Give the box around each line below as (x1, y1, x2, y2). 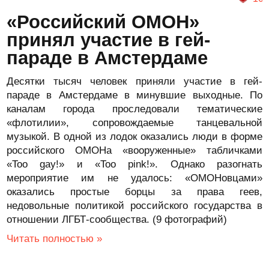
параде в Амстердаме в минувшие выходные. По (7, 89, 262, 101)
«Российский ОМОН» (7, 11, 200, 32)
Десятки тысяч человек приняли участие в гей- (7, 76, 262, 87)
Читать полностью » (7, 233, 103, 244)
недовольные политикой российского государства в (7, 200, 262, 211)
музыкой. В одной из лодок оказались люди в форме (7, 131, 262, 142)
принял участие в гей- (7, 29, 211, 50)
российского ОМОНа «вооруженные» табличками (7, 145, 262, 156)
